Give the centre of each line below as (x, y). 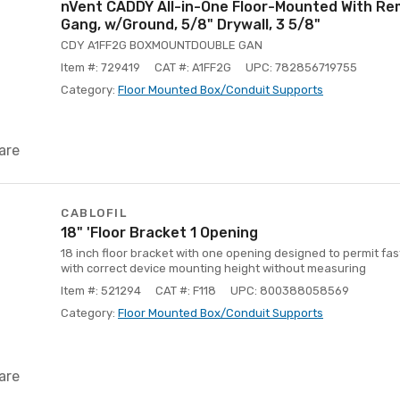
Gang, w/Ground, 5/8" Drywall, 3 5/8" (191, 25)
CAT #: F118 (186, 291)
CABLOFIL (94, 213)
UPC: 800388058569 (290, 291)
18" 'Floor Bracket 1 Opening (159, 233)
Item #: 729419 (100, 67)
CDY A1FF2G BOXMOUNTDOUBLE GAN (162, 45)
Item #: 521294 (101, 291)
